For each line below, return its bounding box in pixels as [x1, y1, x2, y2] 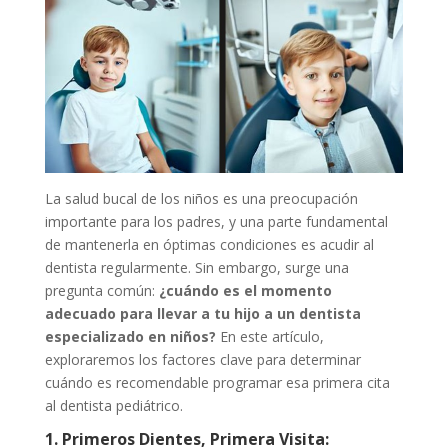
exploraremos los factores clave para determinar [44, 349, 361, 369]
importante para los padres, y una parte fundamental [44, 211, 388, 231]
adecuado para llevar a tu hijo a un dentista [44, 303, 361, 323]
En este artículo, [215, 326, 324, 346]
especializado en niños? [44, 326, 216, 346]
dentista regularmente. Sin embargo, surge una [44, 257, 349, 277]
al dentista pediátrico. [44, 395, 183, 415]
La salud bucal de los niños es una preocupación [44, 188, 358, 208]
